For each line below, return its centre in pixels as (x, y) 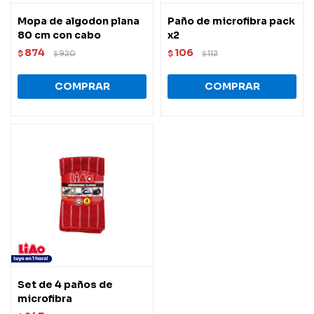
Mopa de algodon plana (78, 21)
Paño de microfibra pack (231, 21)
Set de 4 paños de (65, 284)
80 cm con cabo (59, 35)
